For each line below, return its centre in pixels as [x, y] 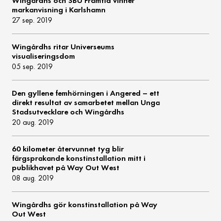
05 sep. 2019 [33, 67]
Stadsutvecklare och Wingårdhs [68, 112]
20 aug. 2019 [33, 122]
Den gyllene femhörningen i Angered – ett [86, 93]
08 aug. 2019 [33, 178]
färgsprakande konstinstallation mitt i [79, 158]
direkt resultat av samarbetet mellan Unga [86, 103]
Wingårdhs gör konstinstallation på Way [85, 205]
